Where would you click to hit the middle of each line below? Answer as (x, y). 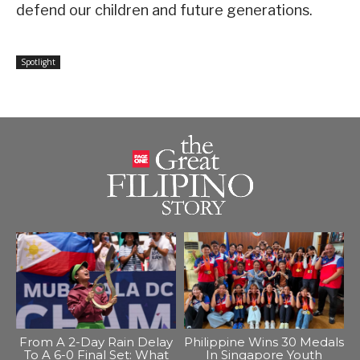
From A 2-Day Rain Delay (96, 342)
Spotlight (38, 61)
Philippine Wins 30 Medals (264, 342)
